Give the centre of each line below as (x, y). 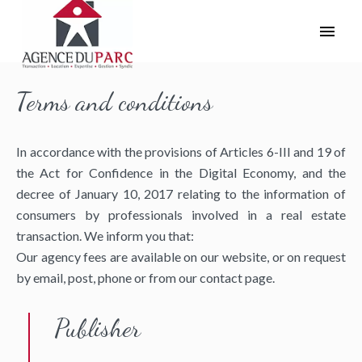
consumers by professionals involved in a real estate (181, 215)
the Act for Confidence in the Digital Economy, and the (181, 173)
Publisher (97, 328)
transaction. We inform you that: (105, 236)
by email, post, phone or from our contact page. (145, 278)
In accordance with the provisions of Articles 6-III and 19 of (181, 152)
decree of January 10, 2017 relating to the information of (181, 194)
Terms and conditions (114, 102)
